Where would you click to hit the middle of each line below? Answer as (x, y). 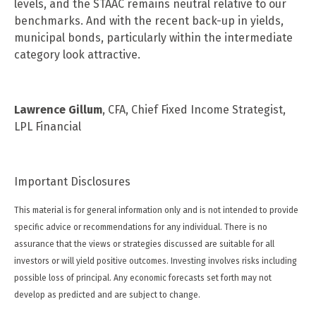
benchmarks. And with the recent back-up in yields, (149, 20)
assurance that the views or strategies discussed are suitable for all (144, 244)
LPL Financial (48, 126)
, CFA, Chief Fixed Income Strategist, (194, 109)
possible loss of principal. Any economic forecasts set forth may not (143, 278)
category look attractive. (77, 54)
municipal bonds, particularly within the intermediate (153, 37)
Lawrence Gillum (58, 109)
